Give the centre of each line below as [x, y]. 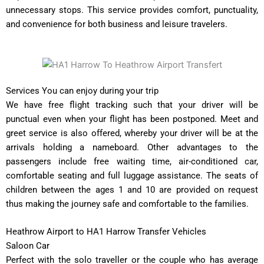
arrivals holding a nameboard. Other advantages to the [132, 147]
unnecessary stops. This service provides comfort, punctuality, [132, 10]
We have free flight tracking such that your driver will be [132, 105]
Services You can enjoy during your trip [82, 90]
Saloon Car [28, 245]
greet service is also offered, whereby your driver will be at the [132, 133]
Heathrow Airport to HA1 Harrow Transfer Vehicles [107, 231]
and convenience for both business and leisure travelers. [117, 24]
